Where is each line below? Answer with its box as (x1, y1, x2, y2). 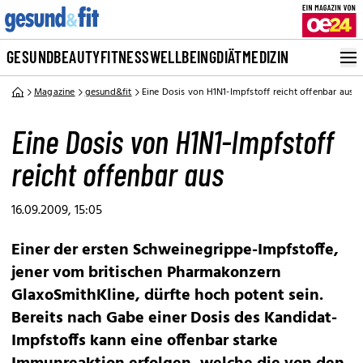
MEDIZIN (241, 47, 289, 66)
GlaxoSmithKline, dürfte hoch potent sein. (11, 283, 323, 309)
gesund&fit (84, 84, 132, 100)
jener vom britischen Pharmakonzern (11, 260, 281, 286)
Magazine (34, 84, 75, 100)
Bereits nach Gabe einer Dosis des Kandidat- (11, 305, 337, 331)
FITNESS (100, 47, 150, 66)
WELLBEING (149, 47, 217, 66)
